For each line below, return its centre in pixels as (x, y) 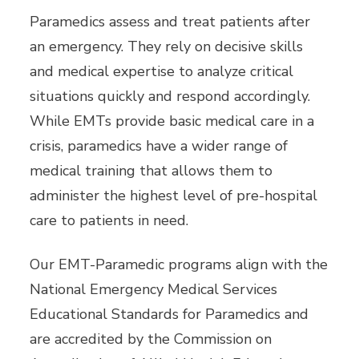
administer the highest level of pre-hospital (174, 196)
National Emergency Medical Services (154, 290)
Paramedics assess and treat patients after (170, 22)
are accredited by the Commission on (151, 339)
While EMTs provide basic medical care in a (172, 121)
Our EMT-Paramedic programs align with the (179, 265)
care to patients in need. (109, 221)
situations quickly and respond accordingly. (170, 97)
